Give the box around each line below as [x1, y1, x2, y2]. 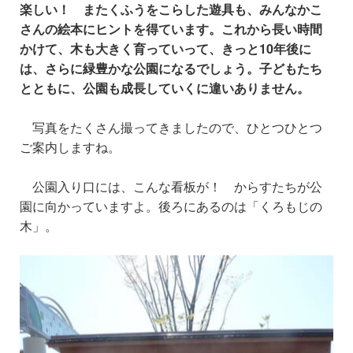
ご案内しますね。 [20, 137, 121, 156]
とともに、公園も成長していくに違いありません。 [20, 78, 310, 97]
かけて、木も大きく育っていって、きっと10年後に [20, 39, 311, 58]
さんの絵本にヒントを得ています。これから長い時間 [20, 19, 322, 38]
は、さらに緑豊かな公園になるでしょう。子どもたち [20, 58, 322, 77]
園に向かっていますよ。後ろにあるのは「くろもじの [20, 196, 322, 215]
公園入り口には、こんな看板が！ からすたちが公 [20, 176, 322, 195]
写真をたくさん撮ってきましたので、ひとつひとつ [20, 117, 322, 136]
